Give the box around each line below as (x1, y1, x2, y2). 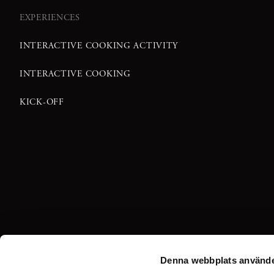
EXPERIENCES (20, 12, 80, 24)
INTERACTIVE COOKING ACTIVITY (20, 40, 179, 52)
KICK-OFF (20, 97, 64, 108)
